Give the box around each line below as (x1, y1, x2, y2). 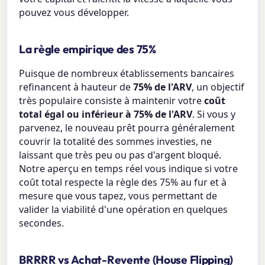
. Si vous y (192, 108, 236, 121)
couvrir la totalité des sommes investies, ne (19, 135, 212, 148)
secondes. (19, 216, 64, 230)
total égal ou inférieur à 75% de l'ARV (19, 108, 193, 121)
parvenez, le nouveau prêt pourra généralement (19, 121, 235, 135)
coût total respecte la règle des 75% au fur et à (19, 176, 227, 189)
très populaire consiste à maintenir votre (19, 94, 205, 108)
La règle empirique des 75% (19, 42, 156, 57)
